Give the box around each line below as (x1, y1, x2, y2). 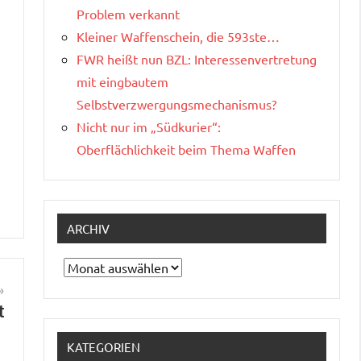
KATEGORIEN (67, 338, 140, 355)
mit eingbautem (77, 73, 168, 89)
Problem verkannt (77, 5, 180, 22)
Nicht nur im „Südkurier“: (77, 118, 221, 135)
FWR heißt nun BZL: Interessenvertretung (77, 50, 317, 67)
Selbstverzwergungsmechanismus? (77, 95, 276, 112)
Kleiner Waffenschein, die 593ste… (77, 27, 280, 44)
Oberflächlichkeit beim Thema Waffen (77, 140, 296, 157)
